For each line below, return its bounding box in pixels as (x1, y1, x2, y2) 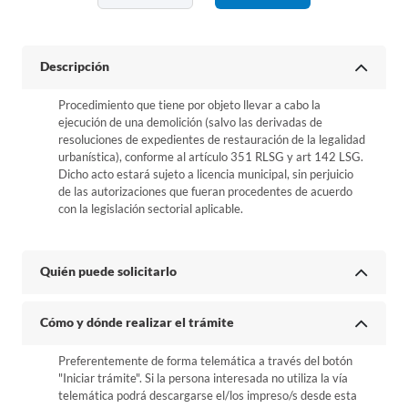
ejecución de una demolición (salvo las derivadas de (58, 115, 322, 129)
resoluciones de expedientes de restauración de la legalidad (58, 132, 365, 147)
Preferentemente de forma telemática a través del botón (58, 353, 352, 368)
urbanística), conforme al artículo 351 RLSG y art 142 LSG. (58, 149, 363, 164)
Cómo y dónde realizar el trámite (40, 314, 234, 330)
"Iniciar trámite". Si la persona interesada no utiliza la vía (58, 371, 348, 385)
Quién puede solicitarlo (40, 263, 177, 279)
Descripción (40, 58, 109, 74)
